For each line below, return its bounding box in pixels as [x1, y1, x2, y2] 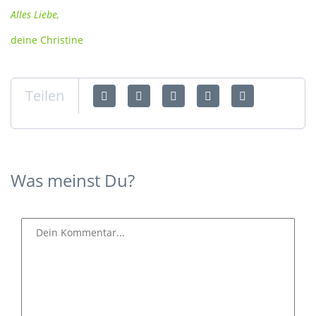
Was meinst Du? [11, 169, 135, 192]
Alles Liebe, [11, 8, 59, 21]
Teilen [25, 86, 64, 105]
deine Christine [11, 33, 86, 47]
